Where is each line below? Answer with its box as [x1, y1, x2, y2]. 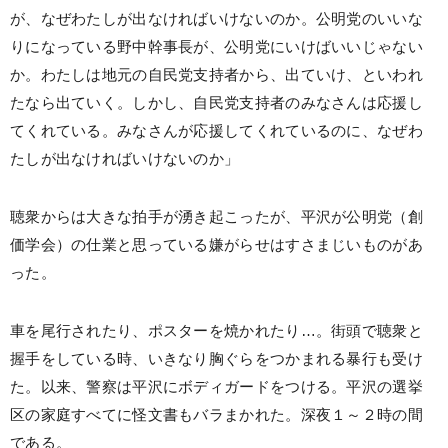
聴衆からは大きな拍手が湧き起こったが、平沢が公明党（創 [10, 209, 423, 225]
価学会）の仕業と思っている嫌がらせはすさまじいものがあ [10, 237, 423, 253]
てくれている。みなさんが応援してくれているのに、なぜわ [10, 123, 423, 139]
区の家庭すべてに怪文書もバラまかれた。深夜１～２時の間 [10, 407, 423, 423]
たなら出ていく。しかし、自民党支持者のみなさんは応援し [10, 95, 423, 111]
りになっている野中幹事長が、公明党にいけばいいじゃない [10, 39, 423, 55]
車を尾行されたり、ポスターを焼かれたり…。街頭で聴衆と [10, 323, 423, 339]
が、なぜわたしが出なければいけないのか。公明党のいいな [10, 11, 423, 27]
